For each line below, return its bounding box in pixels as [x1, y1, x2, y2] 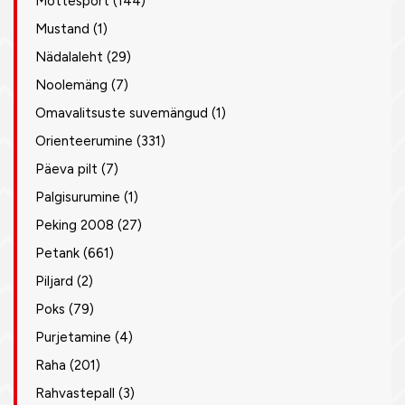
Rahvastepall [35, 385, 115, 401]
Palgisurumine [35, 189, 120, 205]
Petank [35, 245, 80, 261]
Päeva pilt [35, 161, 98, 177]
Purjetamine [35, 329, 111, 345]
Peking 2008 [35, 217, 114, 233]
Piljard [35, 273, 73, 289]
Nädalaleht [35, 49, 103, 65]
